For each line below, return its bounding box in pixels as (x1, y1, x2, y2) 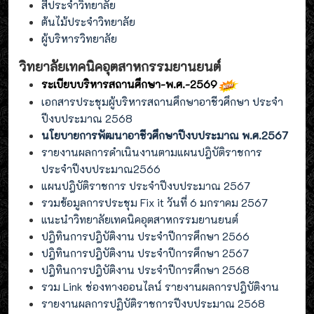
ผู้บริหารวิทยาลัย (41, 32, 117, 46)
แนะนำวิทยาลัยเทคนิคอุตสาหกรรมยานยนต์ (41, 212, 238, 227)
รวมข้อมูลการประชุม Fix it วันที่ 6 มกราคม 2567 (41, 196, 268, 210)
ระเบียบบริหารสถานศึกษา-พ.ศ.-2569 (41, 77, 217, 92)
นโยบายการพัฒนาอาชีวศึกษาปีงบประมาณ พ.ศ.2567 (41, 128, 288, 143)
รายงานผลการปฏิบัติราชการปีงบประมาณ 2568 (41, 296, 265, 311)
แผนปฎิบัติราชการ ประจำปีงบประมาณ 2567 (41, 179, 250, 193)
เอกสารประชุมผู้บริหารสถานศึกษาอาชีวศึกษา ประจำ (41, 95, 283, 109)
